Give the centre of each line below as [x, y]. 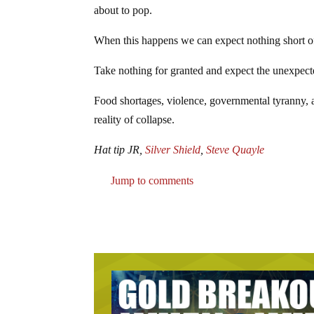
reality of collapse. [135, 120]
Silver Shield [173, 150]
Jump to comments [151, 180]
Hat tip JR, [120, 150]
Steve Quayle [235, 150]
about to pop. [123, 11]
